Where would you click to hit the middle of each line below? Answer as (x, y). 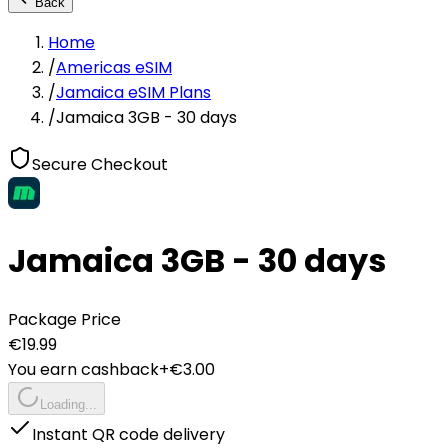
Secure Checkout (100, 164)
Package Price (64, 319)
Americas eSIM (114, 67)
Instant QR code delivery (128, 434)
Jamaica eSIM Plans (133, 92)
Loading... (68, 404)
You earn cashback (83, 369)
